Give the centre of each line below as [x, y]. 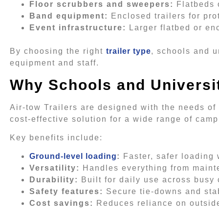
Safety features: [66, 192]
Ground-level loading [73, 156]
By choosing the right [58, 51]
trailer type [129, 51]
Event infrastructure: [78, 28]
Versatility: [55, 168]
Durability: [54, 180]
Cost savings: [61, 203]
